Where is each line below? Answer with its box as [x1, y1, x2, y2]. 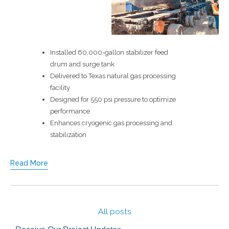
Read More [10, 158, 48, 167]
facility [50, 83, 70, 91]
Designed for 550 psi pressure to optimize [50, 95, 176, 103]
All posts [98, 206, 131, 216]
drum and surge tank [50, 60, 114, 68]
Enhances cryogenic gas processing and [50, 119, 172, 127]
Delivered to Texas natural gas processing [50, 72, 176, 80]
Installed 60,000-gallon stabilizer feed [50, 48, 168, 56]
